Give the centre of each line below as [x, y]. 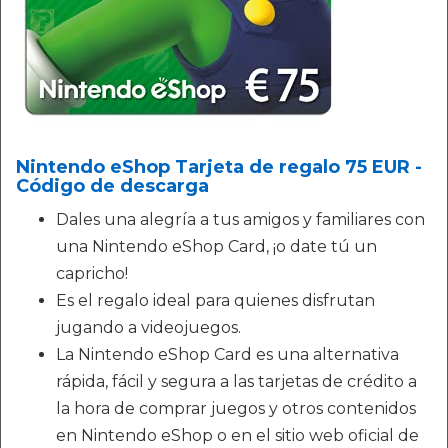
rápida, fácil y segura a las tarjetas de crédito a [236, 381]
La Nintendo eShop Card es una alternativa [227, 354]
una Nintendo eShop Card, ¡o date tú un [216, 246]
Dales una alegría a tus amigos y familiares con [240, 219]
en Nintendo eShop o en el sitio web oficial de [237, 435]
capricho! [92, 273]
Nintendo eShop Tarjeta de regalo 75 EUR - [219, 166]
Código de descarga [112, 185]
